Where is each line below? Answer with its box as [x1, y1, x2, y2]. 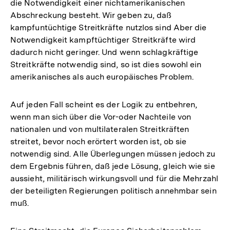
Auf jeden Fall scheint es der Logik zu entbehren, [10, 99, 198, 109]
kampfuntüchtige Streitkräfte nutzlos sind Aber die [10, 22, 207, 32]
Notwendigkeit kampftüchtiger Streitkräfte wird [10, 34, 196, 45]
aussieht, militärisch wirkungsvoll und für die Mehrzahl [10, 173, 218, 183]
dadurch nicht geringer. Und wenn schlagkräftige [10, 47, 199, 57]
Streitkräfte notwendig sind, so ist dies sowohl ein [10, 59, 202, 69]
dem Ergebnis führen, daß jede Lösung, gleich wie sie [10, 161, 215, 171]
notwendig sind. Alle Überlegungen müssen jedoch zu [10, 148, 216, 159]
